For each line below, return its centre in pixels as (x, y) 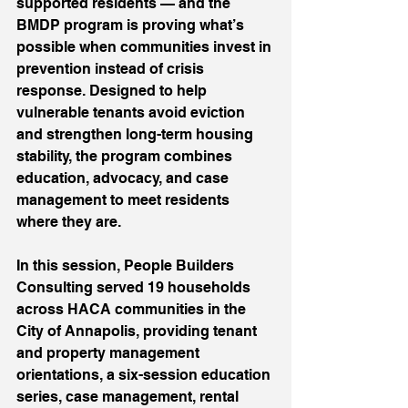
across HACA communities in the (133, 309)
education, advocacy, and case (124, 178)
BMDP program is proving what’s (132, 25)
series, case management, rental (129, 397)
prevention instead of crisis (112, 69)
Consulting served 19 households (135, 287)
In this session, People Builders (127, 265)
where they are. (71, 222)
